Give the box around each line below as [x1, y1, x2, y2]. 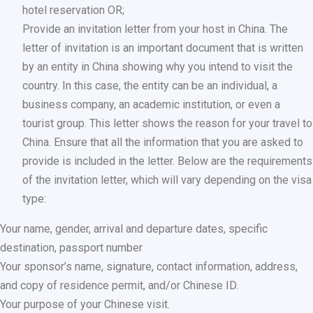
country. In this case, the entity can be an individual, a [22, 78, 277, 92]
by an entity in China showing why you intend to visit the [22, 59, 293, 73]
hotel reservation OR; [22, 3, 124, 17]
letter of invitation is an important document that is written [22, 41, 303, 54]
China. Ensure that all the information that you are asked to [22, 135, 303, 149]
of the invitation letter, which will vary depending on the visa [22, 173, 312, 187]
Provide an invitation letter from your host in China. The [22, 22, 288, 36]
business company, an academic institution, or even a [22, 97, 280, 111]
